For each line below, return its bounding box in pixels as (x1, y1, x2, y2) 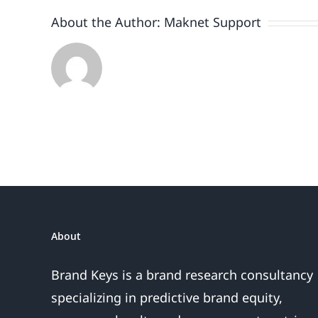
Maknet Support (164, 13, 261, 31)
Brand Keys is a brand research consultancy (51, 266, 313, 284)
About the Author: (51, 13, 164, 31)
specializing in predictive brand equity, (51, 289, 283, 307)
